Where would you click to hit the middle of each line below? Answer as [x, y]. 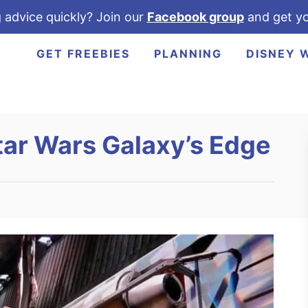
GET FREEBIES [83, 54]
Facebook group [195, 17]
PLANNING [188, 54]
